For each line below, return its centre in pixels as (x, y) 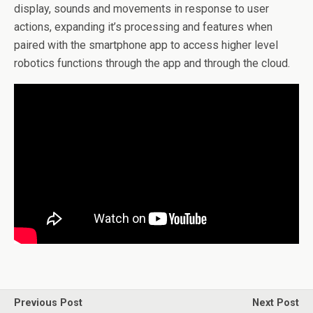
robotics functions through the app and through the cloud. (152, 63)
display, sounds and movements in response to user (141, 9)
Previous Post (48, 303)
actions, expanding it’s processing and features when (143, 27)
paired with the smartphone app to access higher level (146, 45)
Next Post (276, 303)
